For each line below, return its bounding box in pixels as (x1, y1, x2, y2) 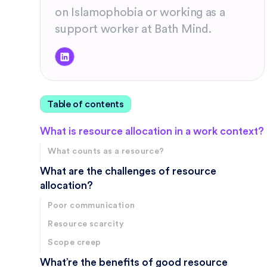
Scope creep (48, 238, 101, 247)
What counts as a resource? (48, 147, 164, 156)
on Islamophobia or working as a (55, 7, 225, 18)
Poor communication (48, 201, 135, 210)
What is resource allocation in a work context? (40, 126, 265, 137)
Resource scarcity (48, 220, 124, 229)
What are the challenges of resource (40, 166, 217, 177)
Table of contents (47, 99, 124, 109)
